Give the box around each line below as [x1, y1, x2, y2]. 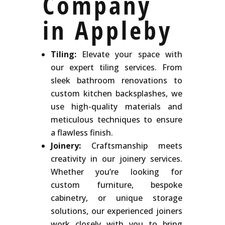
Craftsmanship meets [80, 140, 183, 151]
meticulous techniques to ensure [50, 114, 183, 125]
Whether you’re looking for [50, 166, 183, 177]
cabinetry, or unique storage [50, 192, 183, 203]
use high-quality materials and [50, 100, 183, 112]
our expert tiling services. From [50, 61, 183, 73]
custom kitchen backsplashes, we [50, 87, 183, 99]
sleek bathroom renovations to [50, 74, 183, 86]
